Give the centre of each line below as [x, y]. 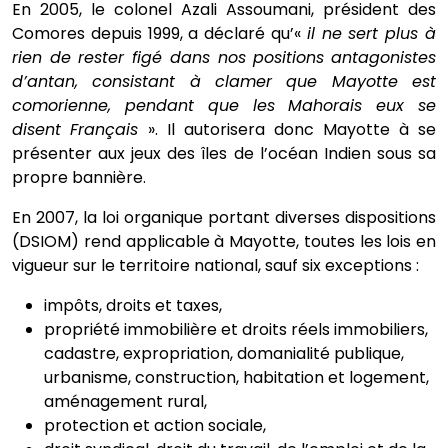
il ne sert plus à [371, 33]
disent [36, 129]
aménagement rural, [125, 401]
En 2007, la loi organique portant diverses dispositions [224, 217]
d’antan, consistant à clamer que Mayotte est [224, 81]
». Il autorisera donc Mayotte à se [292, 129]
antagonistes [384, 57]
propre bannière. [79, 177]
